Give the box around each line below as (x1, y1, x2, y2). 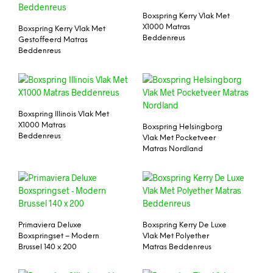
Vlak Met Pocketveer (143, 133, 216, 142)
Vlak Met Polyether (143, 232, 209, 240)
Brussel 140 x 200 (18, 243, 77, 251)
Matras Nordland (143, 144, 203, 153)
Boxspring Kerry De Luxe (143, 221, 227, 229)
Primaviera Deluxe (18, 221, 82, 229)
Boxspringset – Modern (18, 232, 99, 240)
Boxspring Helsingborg (143, 122, 222, 131)
